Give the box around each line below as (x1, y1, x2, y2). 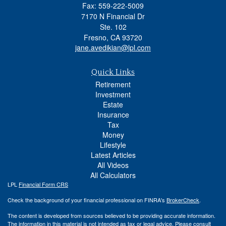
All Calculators (90, 169, 136, 180)
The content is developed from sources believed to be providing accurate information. (8, 211, 215, 219)
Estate (103, 99, 123, 109)
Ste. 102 (99, 21, 127, 32)
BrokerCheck (166, 195, 199, 204)
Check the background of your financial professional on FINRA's (8, 195, 166, 204)
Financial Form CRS (19, 180, 68, 188)
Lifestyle (100, 139, 126, 150)
